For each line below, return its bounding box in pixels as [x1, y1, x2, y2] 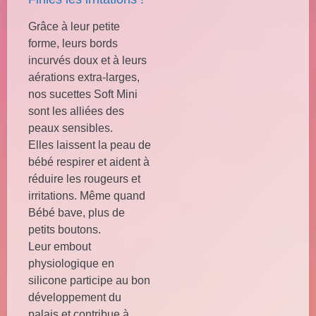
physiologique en [28, 257, 114, 269]
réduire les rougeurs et [28, 173, 140, 185]
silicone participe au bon [28, 274, 150, 286]
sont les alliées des [28, 105, 124, 117]
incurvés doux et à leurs [28, 54, 147, 66]
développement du [28, 291, 121, 303]
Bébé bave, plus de [28, 207, 125, 219]
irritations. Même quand [28, 190, 145, 202]
